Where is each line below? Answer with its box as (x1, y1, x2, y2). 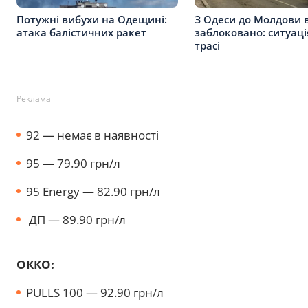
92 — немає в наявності (26, 126, 159, 143)
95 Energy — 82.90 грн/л (26, 183, 160, 199)
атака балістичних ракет (16, 25, 146, 39)
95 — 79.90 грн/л (26, 155, 123, 171)
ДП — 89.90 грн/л (26, 211, 129, 228)
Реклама (16, 92, 51, 104)
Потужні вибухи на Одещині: (16, 12, 167, 26)
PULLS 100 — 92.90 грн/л (26, 284, 166, 300)
